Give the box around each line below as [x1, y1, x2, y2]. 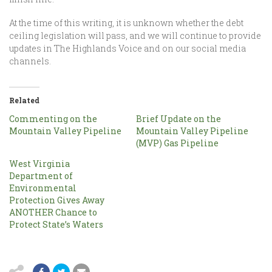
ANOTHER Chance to [9, 206, 97, 218]
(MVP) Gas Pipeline [136, 137, 219, 149]
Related [9, 95, 39, 105]
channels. [9, 55, 53, 67]
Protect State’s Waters [9, 219, 103, 230]
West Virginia [9, 158, 70, 169]
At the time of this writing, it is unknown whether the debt [9, 17, 243, 29]
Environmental [9, 182, 76, 194]
